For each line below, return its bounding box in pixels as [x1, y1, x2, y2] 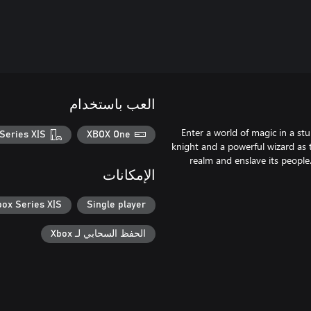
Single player [87, 200, 146, 210]
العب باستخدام [69, 98, 155, 112]
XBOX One [86, 129, 131, 140]
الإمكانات [103, 168, 155, 183]
